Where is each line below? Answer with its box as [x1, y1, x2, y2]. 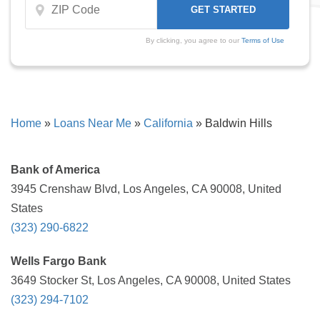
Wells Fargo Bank [11, 255, 106, 267]
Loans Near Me [54, 117, 131, 129]
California [144, 117, 193, 129]
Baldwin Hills [202, 117, 272, 129]
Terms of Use [241, 36, 284, 44]
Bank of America [11, 164, 100, 176]
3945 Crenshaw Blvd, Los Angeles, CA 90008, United [11, 183, 281, 195]
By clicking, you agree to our [145, 36, 241, 44]
